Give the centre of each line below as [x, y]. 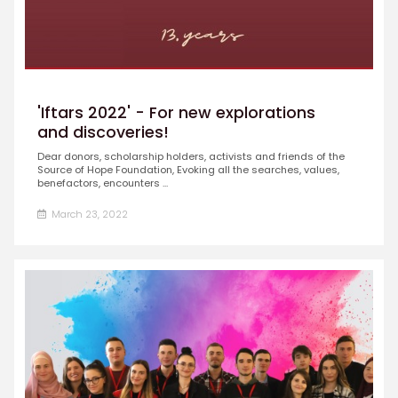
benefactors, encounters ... [102, 183]
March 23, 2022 [88, 215]
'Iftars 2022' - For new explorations [176, 112]
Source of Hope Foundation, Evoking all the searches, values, [188, 170]
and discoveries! [103, 132]
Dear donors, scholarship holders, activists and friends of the [191, 157]
